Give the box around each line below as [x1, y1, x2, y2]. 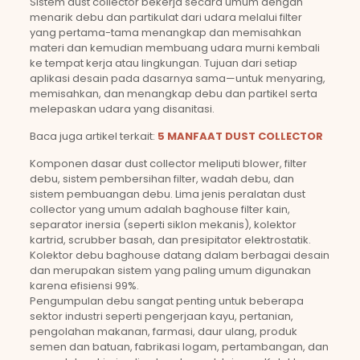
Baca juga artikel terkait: [29, 129, 157, 144]
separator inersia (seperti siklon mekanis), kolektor [29, 217, 297, 232]
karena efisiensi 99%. [29, 278, 139, 293]
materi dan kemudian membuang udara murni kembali [29, 40, 320, 55]
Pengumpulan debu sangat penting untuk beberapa [29, 293, 304, 309]
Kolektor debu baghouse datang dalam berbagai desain [29, 247, 329, 263]
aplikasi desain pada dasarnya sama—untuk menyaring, [29, 71, 325, 86]
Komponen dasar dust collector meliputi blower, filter [29, 156, 307, 171]
